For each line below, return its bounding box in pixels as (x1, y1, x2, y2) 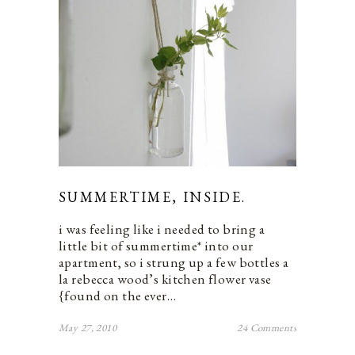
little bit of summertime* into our (59, 236, 254, 254)
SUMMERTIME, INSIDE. (59, 187, 246, 206)
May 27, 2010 (59, 320, 117, 334)
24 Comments (237, 320, 296, 334)
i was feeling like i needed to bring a (59, 219, 265, 238)
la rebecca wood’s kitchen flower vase (59, 269, 272, 288)
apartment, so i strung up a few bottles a (59, 253, 289, 271)
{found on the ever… (59, 286, 177, 304)
